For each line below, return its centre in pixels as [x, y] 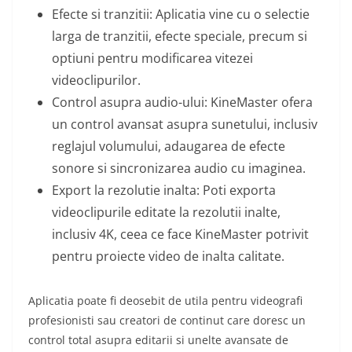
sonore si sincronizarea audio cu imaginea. [179, 169]
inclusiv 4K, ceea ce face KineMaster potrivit [180, 235]
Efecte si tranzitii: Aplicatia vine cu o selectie [181, 15]
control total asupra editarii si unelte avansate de [158, 340]
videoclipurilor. [96, 81]
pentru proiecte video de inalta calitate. [168, 257]
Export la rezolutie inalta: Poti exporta [164, 191]
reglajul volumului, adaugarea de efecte [169, 147]
